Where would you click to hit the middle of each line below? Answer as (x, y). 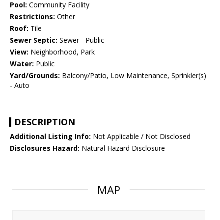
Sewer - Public (81, 40)
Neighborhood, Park (62, 52)
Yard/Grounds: (35, 76)
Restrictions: (32, 17)
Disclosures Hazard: (45, 148)
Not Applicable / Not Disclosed (141, 137)
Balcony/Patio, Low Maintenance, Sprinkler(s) (133, 76)
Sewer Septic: (34, 40)
